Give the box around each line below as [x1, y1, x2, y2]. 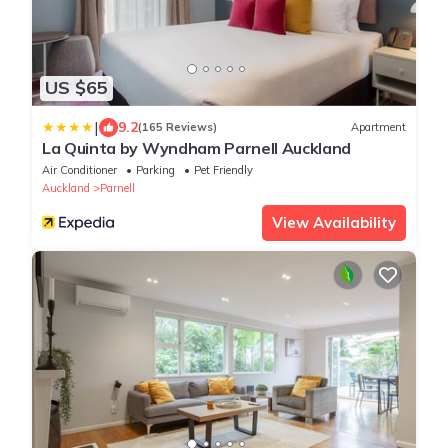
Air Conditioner [42, 162, 117, 177]
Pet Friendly [194, 162, 253, 177]
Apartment [351, 120, 406, 135]
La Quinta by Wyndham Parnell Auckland [42, 137, 352, 158]
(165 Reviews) [138, 120, 217, 135]
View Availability [272, 212, 396, 232]
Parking [136, 162, 175, 177]
